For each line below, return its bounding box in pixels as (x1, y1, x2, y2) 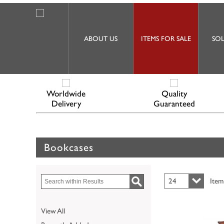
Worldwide (46, 88, 85, 98)
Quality (161, 88, 187, 98)
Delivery (51, 98, 81, 108)
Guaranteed (153, 98, 195, 108)
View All (41, 206, 65, 215)
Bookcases (44, 140, 93, 153)
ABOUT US (84, 34, 117, 42)
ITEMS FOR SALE (140, 34, 191, 42)
